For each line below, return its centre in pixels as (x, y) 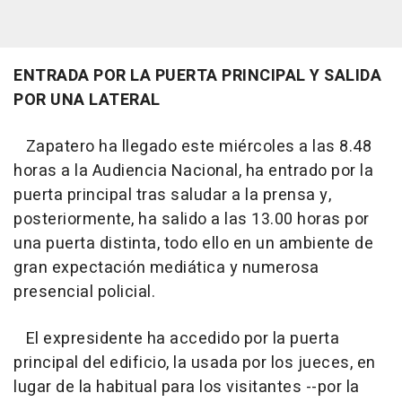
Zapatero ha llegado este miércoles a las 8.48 (192, 146)
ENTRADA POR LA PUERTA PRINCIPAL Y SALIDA (197, 75)
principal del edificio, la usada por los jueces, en (195, 363)
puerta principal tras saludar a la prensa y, (172, 195)
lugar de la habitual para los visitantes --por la (187, 387)
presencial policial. (84, 292)
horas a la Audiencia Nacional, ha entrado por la (193, 170)
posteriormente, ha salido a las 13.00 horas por (192, 219)
